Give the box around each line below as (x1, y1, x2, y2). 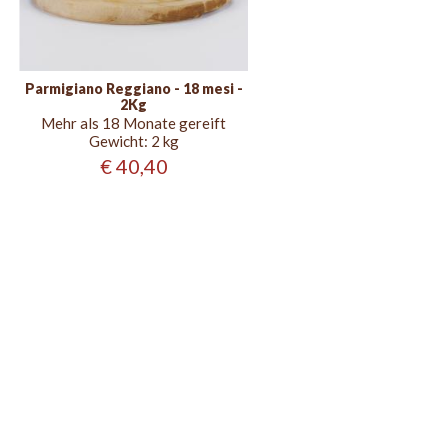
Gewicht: (88, 132, 148, 150)
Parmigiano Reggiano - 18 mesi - (24, 80, 243, 97)
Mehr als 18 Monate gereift (41, 114, 227, 132)
